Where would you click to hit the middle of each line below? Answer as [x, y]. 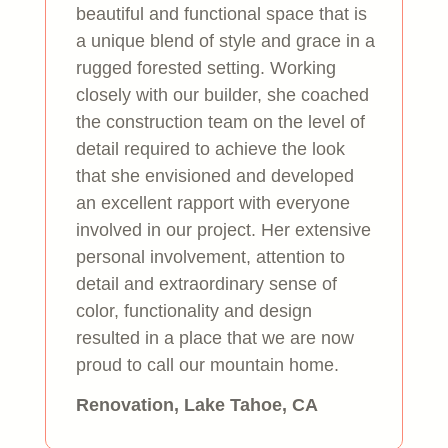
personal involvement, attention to [210, 256]
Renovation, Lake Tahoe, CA [196, 404]
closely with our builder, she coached [222, 94]
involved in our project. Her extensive [223, 229]
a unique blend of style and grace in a [225, 40]
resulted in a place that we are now [214, 337]
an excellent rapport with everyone [212, 202]
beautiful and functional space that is [221, 13]
